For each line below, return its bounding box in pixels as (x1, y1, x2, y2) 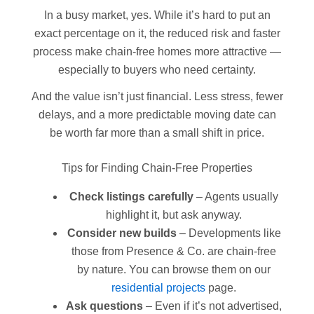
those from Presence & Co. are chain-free (71, 245, 276, 258)
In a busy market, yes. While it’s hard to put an (43, 9, 271, 22)
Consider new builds (67, 227, 177, 240)
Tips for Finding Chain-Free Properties (62, 162, 252, 175)
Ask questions (66, 300, 143, 313)
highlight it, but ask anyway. (106, 209, 242, 221)
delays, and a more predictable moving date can (38, 109, 276, 121)
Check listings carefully (69, 191, 193, 203)
